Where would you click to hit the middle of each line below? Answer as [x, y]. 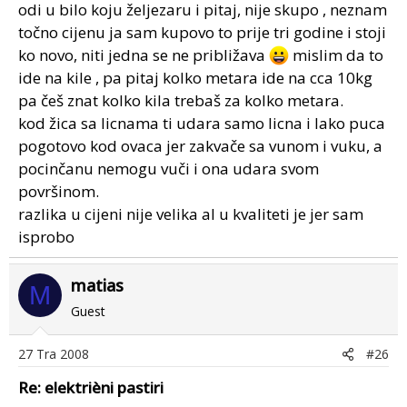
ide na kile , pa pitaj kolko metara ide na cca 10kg [195, 78]
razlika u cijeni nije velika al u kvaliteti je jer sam [191, 214]
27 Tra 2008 [54, 354]
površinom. [59, 191]
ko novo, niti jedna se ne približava [144, 55]
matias [97, 285]
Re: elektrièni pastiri [91, 387]
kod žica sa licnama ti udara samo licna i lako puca [202, 123]
